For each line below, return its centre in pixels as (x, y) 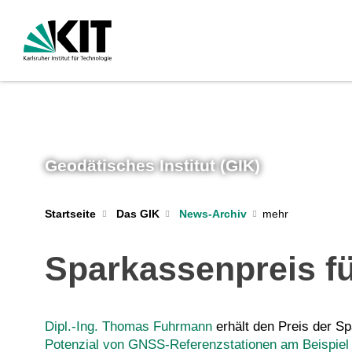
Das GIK (137, 214)
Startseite (70, 214)
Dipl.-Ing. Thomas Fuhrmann (128, 326)
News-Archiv (213, 214)
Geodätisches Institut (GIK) (152, 165)
